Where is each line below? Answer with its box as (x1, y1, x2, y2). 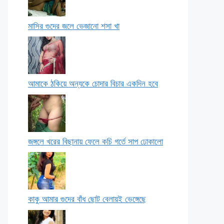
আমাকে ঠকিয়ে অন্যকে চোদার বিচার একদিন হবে (28, 78, 158, 88)
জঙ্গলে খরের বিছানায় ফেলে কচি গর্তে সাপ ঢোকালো (28, 136, 163, 146)
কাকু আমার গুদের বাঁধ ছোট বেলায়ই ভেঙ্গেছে (28, 194, 146, 204)
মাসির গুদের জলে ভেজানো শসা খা (28, 20, 119, 31)
